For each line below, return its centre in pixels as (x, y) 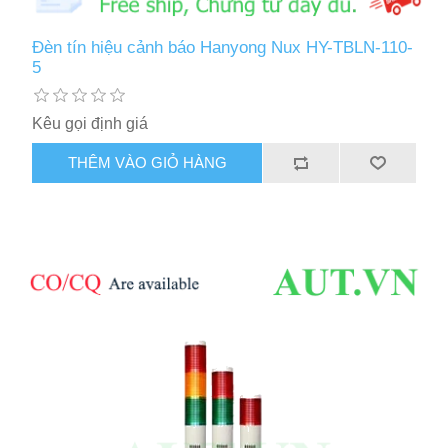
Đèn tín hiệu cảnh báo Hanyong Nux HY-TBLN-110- (223, 47)
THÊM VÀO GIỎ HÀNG (147, 163)
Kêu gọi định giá (90, 123)
